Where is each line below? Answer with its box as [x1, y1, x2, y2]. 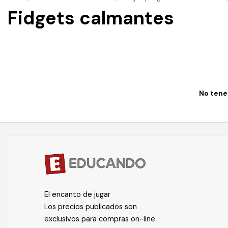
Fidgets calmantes [8, 6, 174, 30]
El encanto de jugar [44, 190, 110, 199]
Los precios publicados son [44, 202, 137, 211]
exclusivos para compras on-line [44, 214, 155, 223]
